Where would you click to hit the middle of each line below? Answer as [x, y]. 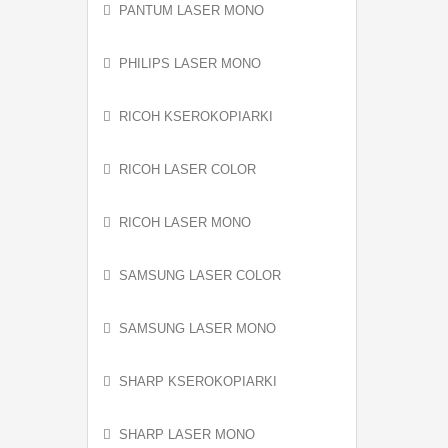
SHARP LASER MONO [187, 434]
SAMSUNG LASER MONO [197, 328]
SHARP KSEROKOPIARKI [198, 381]
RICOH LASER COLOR [187, 169]
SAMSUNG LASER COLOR [200, 275]
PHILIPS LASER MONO [190, 63]
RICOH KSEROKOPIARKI [196, 116]
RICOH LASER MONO [185, 222]
